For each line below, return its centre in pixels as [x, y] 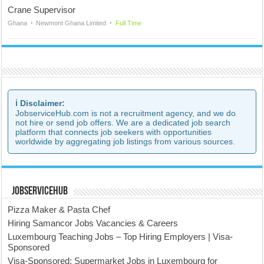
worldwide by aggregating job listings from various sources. [126, 141]
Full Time [128, 23]
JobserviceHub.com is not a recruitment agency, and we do [126, 113]
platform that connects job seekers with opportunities [114, 132]
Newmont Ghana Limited [71, 23]
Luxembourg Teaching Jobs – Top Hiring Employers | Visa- [121, 237]
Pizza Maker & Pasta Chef [59, 209]
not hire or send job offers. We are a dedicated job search [123, 123]
